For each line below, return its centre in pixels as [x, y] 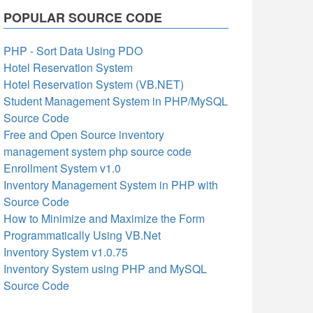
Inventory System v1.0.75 [66, 252]
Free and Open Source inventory [84, 134]
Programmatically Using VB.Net [82, 235]
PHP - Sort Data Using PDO [73, 51]
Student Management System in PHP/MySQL [116, 101]
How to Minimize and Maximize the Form [104, 218]
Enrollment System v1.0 [62, 168]
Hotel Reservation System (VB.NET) [94, 84]
